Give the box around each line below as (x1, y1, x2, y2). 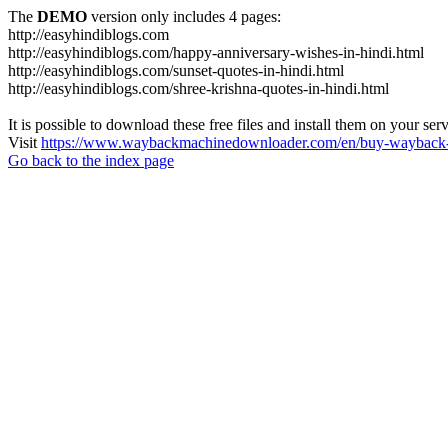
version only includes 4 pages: (87, 8, 281, 25)
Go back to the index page (8, 152, 174, 169)
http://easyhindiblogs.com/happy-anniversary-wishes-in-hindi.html (8, 44, 424, 61)
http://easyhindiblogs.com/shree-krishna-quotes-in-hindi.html (8, 80, 389, 97)
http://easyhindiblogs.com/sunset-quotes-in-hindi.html (8, 62, 344, 79)
